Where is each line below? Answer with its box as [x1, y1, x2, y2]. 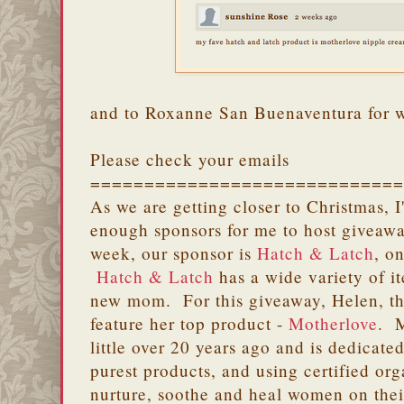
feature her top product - [90, 312, 289, 335]
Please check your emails [90, 148, 289, 171]
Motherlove [289, 312, 378, 335]
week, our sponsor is [90, 242, 257, 265]
